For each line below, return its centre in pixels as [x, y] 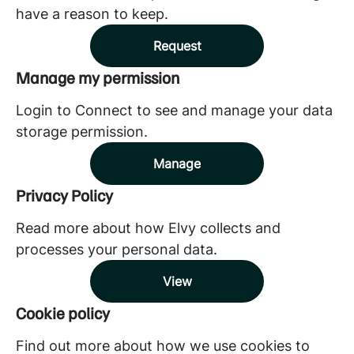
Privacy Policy [64, 195]
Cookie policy [63, 313]
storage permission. [82, 132]
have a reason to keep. [92, 14]
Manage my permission [98, 77]
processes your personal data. [117, 249]
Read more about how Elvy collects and [148, 228]
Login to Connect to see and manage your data [174, 110]
